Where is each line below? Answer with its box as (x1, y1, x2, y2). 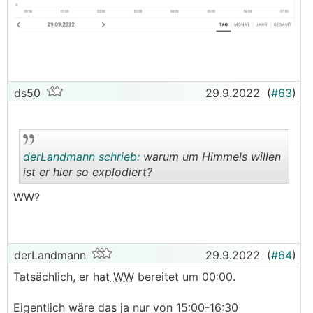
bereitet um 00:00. (134, 270, 235, 284)
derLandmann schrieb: (23, 150, 140, 163)
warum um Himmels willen (140, 150, 281, 163)
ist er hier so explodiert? (23, 165, 152, 179)
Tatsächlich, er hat (13, 270, 110, 284)
